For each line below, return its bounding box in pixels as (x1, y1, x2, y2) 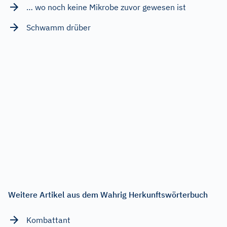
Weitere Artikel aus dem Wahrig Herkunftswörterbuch (8, 189, 208, 200)
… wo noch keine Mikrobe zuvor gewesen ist (26, 2, 186, 12)
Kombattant (26, 214, 70, 225)
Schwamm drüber (26, 22, 91, 32)
